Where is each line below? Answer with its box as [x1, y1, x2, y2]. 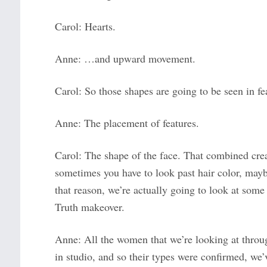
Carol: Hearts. [54, 19, 116, 34]
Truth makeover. [54, 200, 125, 215]
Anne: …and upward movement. [54, 51, 195, 66]
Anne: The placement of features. [54, 116, 199, 131]
